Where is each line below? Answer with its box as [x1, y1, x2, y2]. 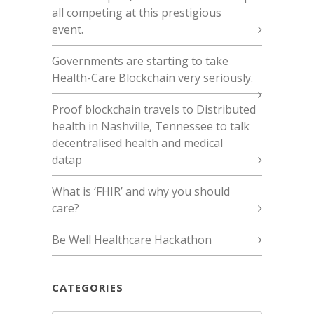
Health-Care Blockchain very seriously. [52, 69, 253, 86]
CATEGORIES [52, 280, 123, 294]
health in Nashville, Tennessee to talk [52, 118, 250, 134]
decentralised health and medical [52, 135, 223, 151]
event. [52, 21, 83, 37]
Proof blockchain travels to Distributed [52, 101, 256, 117]
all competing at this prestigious [52, 4, 221, 20]
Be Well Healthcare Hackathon [52, 231, 212, 247]
